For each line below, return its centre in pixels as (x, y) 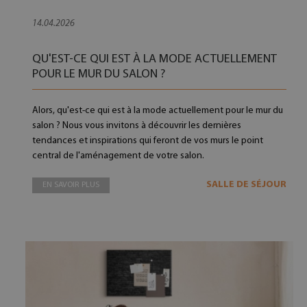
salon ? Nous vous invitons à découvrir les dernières (136, 126)
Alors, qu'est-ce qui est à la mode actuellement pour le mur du (157, 111)
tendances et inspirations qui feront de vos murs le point (147, 141)
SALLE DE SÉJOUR (246, 185)
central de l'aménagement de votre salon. (118, 156)
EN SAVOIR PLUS (71, 185)
